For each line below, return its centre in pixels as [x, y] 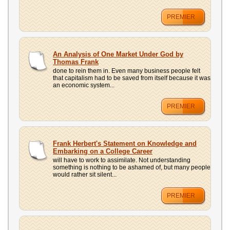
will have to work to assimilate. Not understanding [122, 160]
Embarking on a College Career [103, 151]
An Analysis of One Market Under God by [118, 54]
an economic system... [84, 85]
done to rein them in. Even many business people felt [127, 71]
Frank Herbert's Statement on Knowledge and [125, 143]
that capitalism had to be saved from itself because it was [132, 78]
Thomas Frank [76, 62]
